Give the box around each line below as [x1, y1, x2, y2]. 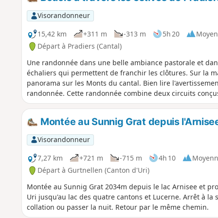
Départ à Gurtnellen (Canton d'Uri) [37, 165, 149, 175]
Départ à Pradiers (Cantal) [37, 41, 122, 51]
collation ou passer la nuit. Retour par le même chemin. [26, 202, 209, 212]
